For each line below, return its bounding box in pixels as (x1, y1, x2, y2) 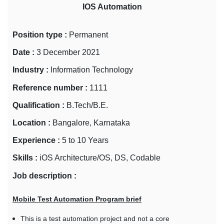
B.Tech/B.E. (66, 100, 108, 109)
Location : (12, 118, 50, 127)
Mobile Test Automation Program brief (12, 194, 141, 203)
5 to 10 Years (62, 136, 108, 145)
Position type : (12, 30, 67, 39)
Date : (12, 48, 34, 57)
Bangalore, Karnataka (52, 118, 130, 127)
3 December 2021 (36, 48, 100, 57)
